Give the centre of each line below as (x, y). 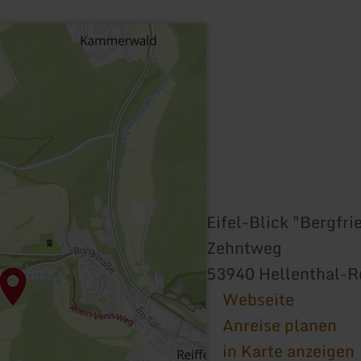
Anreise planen (280, 325)
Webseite (258, 299)
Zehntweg (244, 247)
